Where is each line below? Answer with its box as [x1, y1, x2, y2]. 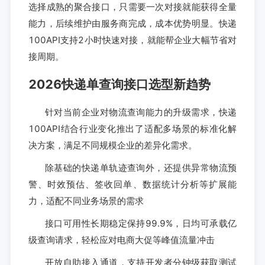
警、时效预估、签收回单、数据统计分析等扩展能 [28, 178, 237, 190]
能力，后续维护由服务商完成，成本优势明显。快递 [28, 17, 237, 29]
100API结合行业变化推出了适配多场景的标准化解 [28, 122, 237, 134]
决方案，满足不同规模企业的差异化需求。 [28, 139, 197, 151]
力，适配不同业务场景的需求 [28, 195, 144, 206]
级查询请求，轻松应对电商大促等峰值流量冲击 [28, 234, 215, 245]
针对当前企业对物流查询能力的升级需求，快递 [44, 106, 237, 118]
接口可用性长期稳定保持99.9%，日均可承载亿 [44, 217, 237, 229]
